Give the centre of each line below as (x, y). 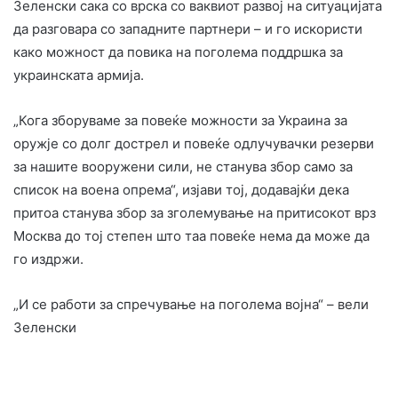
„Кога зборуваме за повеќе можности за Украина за (180, 120)
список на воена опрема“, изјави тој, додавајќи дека (181, 189)
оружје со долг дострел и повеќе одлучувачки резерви (194, 143)
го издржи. (48, 259)
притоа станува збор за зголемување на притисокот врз (195, 212)
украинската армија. (79, 75)
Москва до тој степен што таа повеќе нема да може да (191, 235)
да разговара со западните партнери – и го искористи (188, 28)
